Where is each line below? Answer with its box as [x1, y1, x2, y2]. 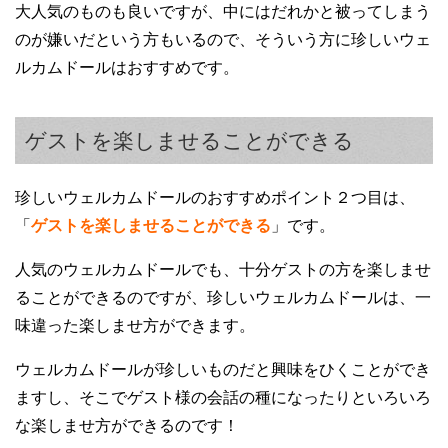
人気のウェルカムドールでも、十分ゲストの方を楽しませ [15, 260, 431, 278]
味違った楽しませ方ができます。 [15, 316, 255, 334]
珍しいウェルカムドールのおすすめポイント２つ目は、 [15, 188, 415, 206]
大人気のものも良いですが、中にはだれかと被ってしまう [15, 2, 431, 20]
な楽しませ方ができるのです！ [15, 416, 239, 434]
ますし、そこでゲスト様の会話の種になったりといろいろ [15, 388, 431, 406]
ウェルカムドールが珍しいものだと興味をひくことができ [15, 360, 431, 378]
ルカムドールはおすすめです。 [15, 58, 239, 76]
